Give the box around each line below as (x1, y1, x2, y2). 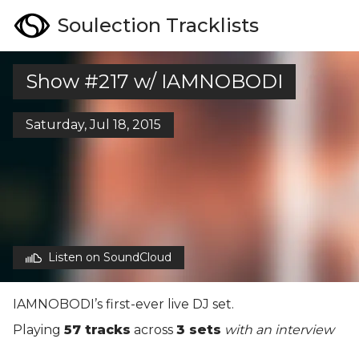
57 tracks (64, 322, 131, 337)
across (131, 322, 176, 337)
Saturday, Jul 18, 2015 (26, 117, 161, 132)
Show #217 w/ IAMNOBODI (26, 70, 283, 93)
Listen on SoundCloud (48, 250, 171, 264)
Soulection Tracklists (58, 14, 259, 37)
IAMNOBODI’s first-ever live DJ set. (13, 296, 234, 312)
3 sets (176, 322, 221, 337)
